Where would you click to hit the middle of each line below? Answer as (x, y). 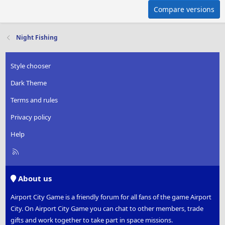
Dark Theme (29, 83)
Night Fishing (37, 38)
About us (34, 179)
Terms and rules (34, 100)
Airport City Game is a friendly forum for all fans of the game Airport (111, 197)
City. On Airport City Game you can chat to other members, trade (107, 209)
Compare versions (184, 10)
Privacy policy (31, 117)
